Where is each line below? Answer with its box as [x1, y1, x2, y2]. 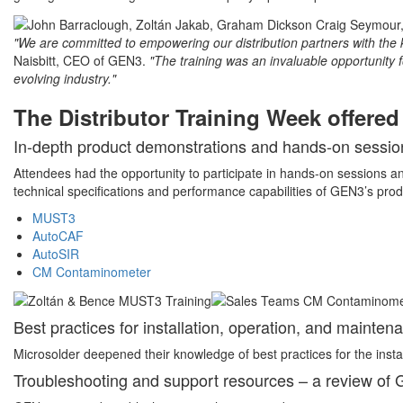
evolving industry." [13, 68, 116, 87]
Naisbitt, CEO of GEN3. [13, 50, 146, 69]
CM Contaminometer [32, 262, 151, 281]
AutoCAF [32, 226, 84, 245]
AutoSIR [32, 244, 79, 263]
